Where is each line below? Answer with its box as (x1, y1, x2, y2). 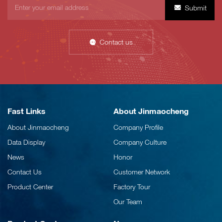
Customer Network (113, 167, 170, 176)
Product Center (7, 182, 53, 191)
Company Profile (113, 123, 163, 132)
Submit (184, 3, 207, 12)
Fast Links (7, 106, 46, 116)
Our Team (113, 197, 142, 206)
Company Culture (113, 138, 166, 147)
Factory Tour (113, 182, 150, 191)
